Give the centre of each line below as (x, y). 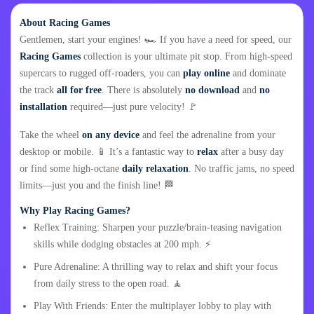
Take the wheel (51, 135)
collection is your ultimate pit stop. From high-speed (186, 57)
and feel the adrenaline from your (207, 135)
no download (212, 90)
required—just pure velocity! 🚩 (132, 107)
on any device (111, 135)
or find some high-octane (71, 169)
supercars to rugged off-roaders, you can (101, 74)
